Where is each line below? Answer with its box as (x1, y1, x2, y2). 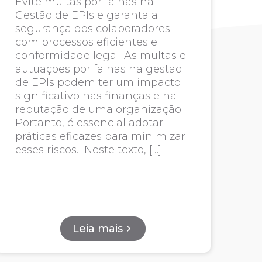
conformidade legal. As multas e (15, 49, 186, 62)
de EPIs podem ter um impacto (15, 76, 181, 89)
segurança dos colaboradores (15, 22, 170, 35)
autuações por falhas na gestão (15, 63, 182, 75)
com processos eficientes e (15, 36, 157, 49)
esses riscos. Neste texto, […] (15, 143, 161, 156)
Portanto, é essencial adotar (15, 116, 163, 129)
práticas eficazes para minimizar (15, 130, 185, 143)
